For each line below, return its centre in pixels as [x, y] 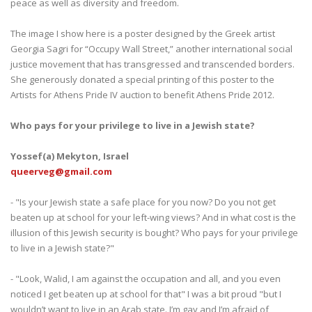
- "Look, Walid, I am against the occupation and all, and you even [146, 278]
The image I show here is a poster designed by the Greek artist [143, 33]
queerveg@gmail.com [61, 171]
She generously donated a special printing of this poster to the [142, 79]
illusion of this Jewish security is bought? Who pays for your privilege [154, 232]
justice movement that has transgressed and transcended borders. [153, 64]
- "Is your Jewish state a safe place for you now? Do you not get [143, 202]
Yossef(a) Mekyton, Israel [70, 156]
